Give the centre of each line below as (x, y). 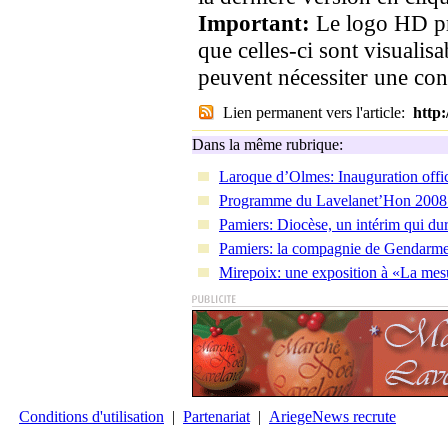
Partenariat (216, 416)
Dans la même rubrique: (267, 144)
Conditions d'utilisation (91, 416)
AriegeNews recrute (332, 416)
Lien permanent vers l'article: (318, 112)
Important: (257, 23)
